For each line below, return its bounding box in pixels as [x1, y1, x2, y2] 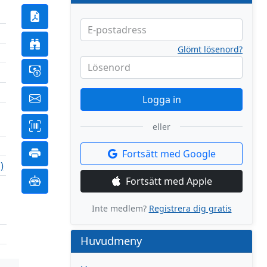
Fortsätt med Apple [125, 175, 212, 188]
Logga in [142, 93, 181, 106]
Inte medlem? [91, 203, 149, 214]
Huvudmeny [80, 234, 142, 248]
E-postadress [88, 23, 147, 36]
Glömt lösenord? [178, 44, 243, 55]
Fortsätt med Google [122, 147, 216, 160]
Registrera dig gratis [148, 203, 232, 214]
